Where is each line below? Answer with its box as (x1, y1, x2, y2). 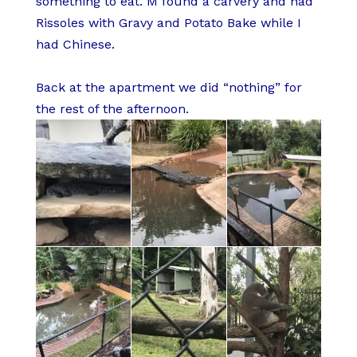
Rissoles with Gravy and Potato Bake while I (35, 15, 301, 31)
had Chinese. (35, 37, 115, 53)
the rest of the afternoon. (35, 101, 189, 117)
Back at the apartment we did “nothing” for (35, 80, 302, 96)
